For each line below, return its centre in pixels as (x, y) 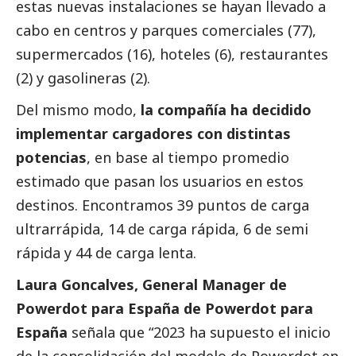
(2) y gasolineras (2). (85, 78)
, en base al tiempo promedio (188, 158)
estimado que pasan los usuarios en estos (160, 182)
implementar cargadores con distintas (153, 134)
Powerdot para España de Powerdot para (164, 309)
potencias (51, 158)
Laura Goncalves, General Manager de (151, 285)
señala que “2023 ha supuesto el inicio (199, 333)
